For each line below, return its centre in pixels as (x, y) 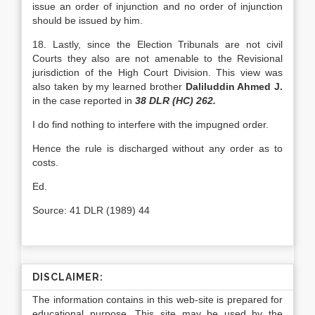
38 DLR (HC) (164, 101)
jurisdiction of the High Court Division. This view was (157, 72)
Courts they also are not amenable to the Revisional (157, 58)
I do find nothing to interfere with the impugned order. (150, 124)
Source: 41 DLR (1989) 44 (91, 210)
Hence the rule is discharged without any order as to (157, 148)
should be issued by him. (88, 20)
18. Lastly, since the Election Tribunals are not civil (157, 44)
